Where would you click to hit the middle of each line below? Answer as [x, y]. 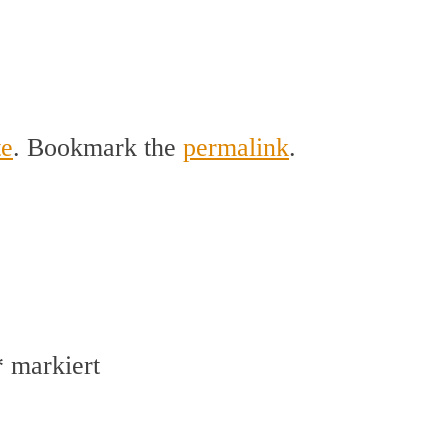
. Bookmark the [98, 147]
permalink [236, 147]
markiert [52, 365]
